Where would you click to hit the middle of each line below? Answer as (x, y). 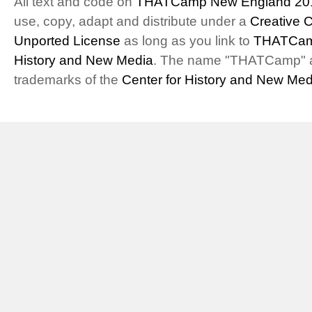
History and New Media (84, 60)
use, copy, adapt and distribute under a (132, 21)
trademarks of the (68, 80)
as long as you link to (187, 41)
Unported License (67, 41)
